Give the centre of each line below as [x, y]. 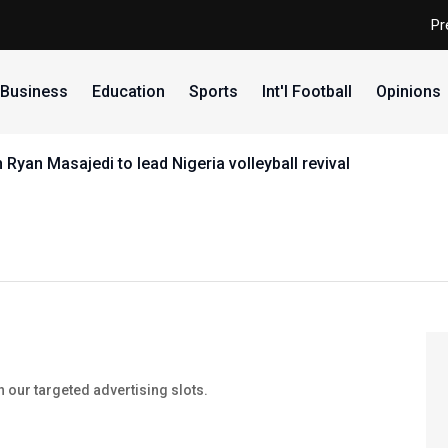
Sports [213, 91]
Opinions [408, 91]
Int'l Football [306, 91]
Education [128, 91]
